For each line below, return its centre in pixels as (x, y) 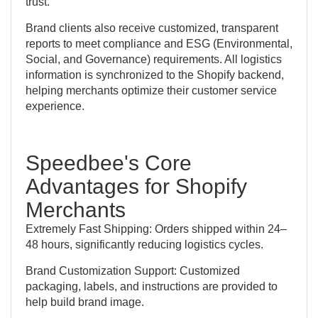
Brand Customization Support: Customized (133, 270)
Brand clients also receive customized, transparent (152, 28)
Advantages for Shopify (136, 186)
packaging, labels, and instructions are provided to (152, 286)
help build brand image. (85, 302)
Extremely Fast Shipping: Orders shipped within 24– (156, 229)
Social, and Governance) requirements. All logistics (154, 59)
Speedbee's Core (109, 163)
